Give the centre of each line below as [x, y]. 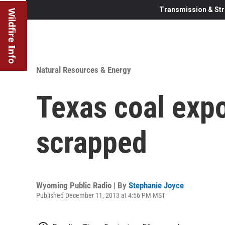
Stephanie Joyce [156, 185]
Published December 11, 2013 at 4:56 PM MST [101, 195]
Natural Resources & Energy [84, 70]
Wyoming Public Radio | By [82, 185]
